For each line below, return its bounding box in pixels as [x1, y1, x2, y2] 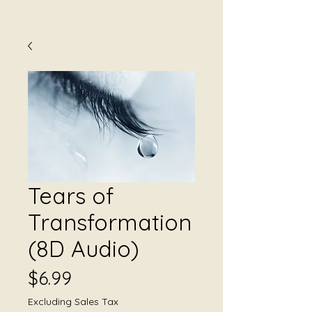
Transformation [28, 208, 192, 236]
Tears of [28, 182, 114, 210]
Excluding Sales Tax [28, 295, 118, 308]
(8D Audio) [28, 235, 139, 263]
